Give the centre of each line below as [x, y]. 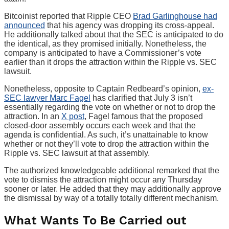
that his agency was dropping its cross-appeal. [130, 25]
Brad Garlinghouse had [175, 16]
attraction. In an [33, 116]
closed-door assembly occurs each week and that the [100, 125]
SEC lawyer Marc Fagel [47, 98]
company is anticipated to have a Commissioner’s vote [103, 53]
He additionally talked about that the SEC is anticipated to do [114, 34]
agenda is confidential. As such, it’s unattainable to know [106, 134]
